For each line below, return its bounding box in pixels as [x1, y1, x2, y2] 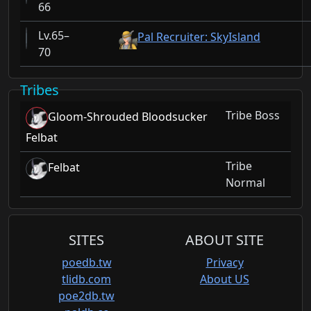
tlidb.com [62, 271, 111, 287]
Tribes [20, 81, 59, 100]
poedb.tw [61, 255, 112, 271]
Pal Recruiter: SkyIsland [137, 29, 260, 45]
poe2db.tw [58, 288, 115, 304]
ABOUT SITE [185, 230, 264, 250]
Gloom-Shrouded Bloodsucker [48, 109, 208, 125]
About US [200, 271, 249, 287]
